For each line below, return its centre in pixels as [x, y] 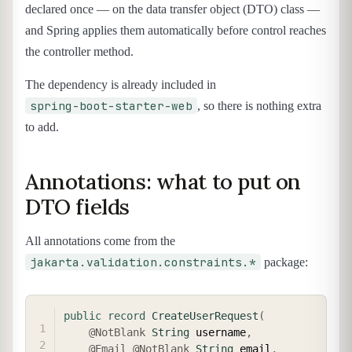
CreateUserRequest [205, 316]
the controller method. [79, 52]
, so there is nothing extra [259, 105]
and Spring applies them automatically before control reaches [176, 31]
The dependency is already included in [121, 84]
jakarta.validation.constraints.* [143, 262]
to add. [42, 126]
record [126, 316]
